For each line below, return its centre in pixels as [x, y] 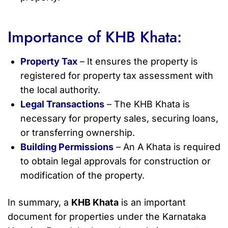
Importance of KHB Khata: [95, 37]
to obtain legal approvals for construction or [116, 161]
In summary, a [39, 203]
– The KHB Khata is [147, 104]
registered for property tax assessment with [117, 76]
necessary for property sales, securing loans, [119, 119]
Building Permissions [67, 147]
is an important [152, 203]
